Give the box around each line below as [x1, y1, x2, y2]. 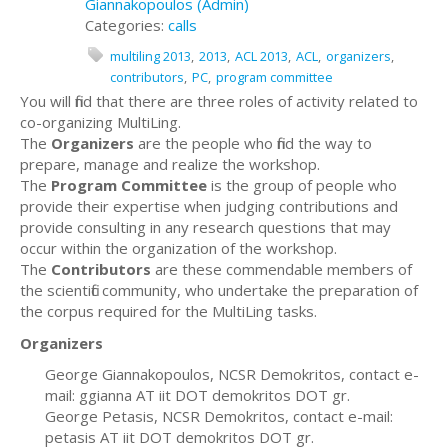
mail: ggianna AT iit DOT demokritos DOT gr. [45, 385, 350, 405]
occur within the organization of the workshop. [20, 238, 337, 258]
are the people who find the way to [134, 133, 372, 153]
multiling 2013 [110, 47, 191, 65]
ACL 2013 [235, 47, 288, 65]
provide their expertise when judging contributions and [20, 196, 398, 216]
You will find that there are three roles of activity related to [20, 91, 418, 111]
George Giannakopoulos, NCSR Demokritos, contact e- [45, 364, 419, 384]
